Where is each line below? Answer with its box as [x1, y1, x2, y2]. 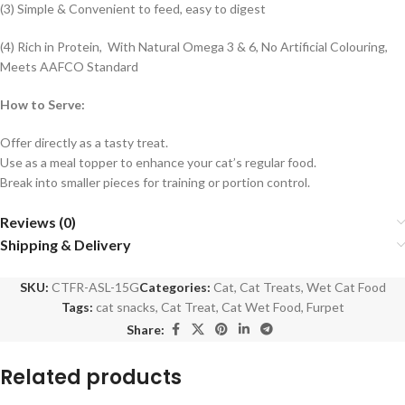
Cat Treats [239, 279, 301, 296]
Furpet [306, 299, 344, 316]
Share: [127, 321, 165, 337]
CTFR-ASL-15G [51, 279, 139, 296]
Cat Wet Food [221, 299, 301, 316]
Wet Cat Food [306, 279, 386, 296]
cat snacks [95, 299, 155, 316]
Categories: [138, 279, 211, 296]
